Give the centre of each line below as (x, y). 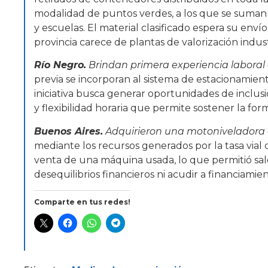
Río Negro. (60, 65)
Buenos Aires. (68, 131)
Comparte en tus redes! (82, 202)
